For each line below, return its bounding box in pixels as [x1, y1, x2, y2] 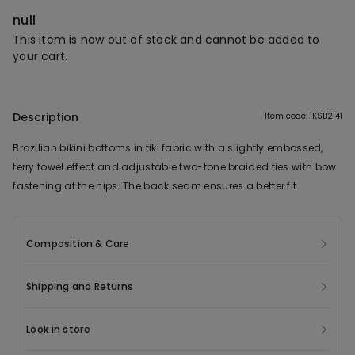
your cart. [13, 48, 68, 64]
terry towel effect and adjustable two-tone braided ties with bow [13, 160, 337, 174]
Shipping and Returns [26, 280, 133, 294]
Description [13, 109, 79, 126]
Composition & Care [26, 237, 130, 251]
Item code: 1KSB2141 [264, 110, 342, 123]
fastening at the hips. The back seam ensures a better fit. [13, 179, 300, 193]
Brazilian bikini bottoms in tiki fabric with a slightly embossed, [13, 141, 323, 155]
